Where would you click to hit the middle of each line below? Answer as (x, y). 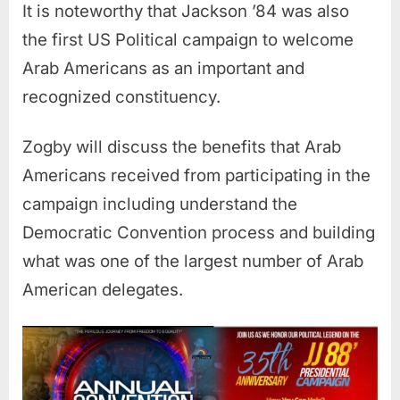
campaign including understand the (160, 204)
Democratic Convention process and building (199, 233)
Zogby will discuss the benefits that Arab (182, 147)
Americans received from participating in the (196, 176)
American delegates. (103, 290)
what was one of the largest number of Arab (193, 262)
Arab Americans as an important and (163, 69)
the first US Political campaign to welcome (188, 40)
